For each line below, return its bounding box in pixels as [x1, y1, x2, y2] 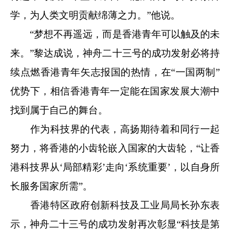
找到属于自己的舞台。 [10, 104, 108, 116]
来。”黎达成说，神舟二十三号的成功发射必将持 [10, 47, 220, 59]
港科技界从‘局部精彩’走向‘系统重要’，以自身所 [10, 161, 220, 172]
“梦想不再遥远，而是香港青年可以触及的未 [10, 28, 220, 40]
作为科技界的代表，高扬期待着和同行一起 [10, 123, 220, 135]
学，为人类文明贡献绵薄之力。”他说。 [10, 9, 180, 21]
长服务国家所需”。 [10, 180, 92, 191]
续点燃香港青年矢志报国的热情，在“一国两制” [10, 66, 220, 78]
